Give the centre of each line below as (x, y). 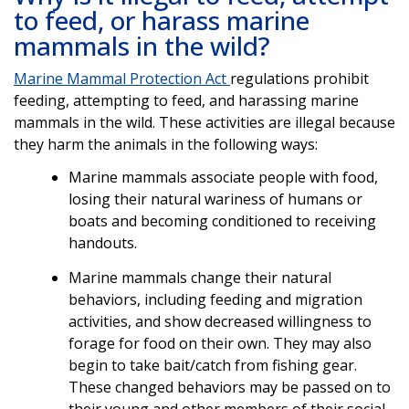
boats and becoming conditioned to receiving (222, 220)
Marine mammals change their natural (200, 277)
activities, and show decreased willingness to (220, 321)
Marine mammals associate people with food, (223, 177)
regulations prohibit (299, 78)
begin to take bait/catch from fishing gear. (213, 365)
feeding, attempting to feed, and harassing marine (186, 100)
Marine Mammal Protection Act (122, 78)
